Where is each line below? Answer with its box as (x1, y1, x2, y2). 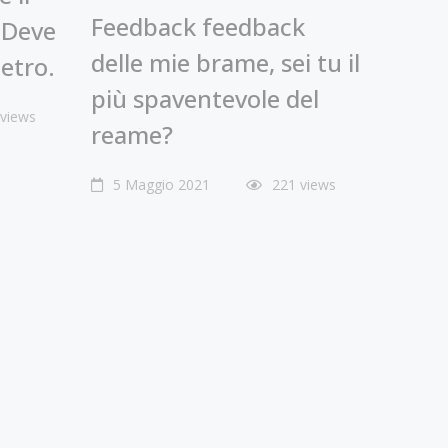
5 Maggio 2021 (109, 174, 210, 194)
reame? (91, 117, 173, 151)
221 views (272, 174, 336, 194)
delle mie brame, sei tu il (91, 45, 360, 79)
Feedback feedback (91, 9, 305, 43)
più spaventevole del (91, 81, 319, 115)
